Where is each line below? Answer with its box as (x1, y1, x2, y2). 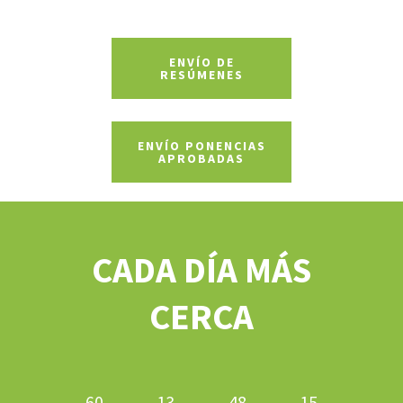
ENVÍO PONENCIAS (137, 138, 266, 154)
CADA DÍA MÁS (92, 247, 311, 292)
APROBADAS (158, 150, 245, 166)
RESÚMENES (159, 67, 244, 83)
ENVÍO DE (168, 54, 235, 70)
